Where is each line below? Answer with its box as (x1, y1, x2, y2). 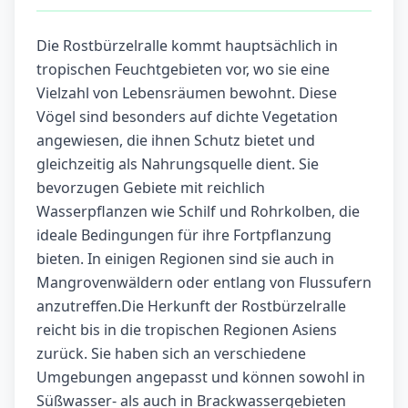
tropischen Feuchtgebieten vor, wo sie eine (36, 59, 330, 80)
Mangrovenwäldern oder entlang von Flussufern (36, 272, 372, 293)
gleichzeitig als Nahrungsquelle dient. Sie (36, 154, 319, 175)
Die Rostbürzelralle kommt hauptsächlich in (36, 36, 338, 56)
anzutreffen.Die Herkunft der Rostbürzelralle (36, 296, 346, 317)
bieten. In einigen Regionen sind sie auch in (36, 249, 334, 270)
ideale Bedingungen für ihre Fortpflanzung (36, 225, 331, 246)
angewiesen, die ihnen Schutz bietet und (36, 130, 315, 151)
